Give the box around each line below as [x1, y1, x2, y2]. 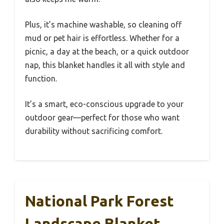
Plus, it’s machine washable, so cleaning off [25, 19, 181, 29]
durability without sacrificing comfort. [25, 126, 162, 135]
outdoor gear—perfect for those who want [25, 112, 179, 122]
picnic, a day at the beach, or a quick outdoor [25, 46, 189, 56]
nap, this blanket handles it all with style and [25, 60, 185, 69]
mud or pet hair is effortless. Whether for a [25, 33, 179, 42]
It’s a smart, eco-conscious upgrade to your [25, 99, 183, 108]
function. [25, 73, 57, 83]
